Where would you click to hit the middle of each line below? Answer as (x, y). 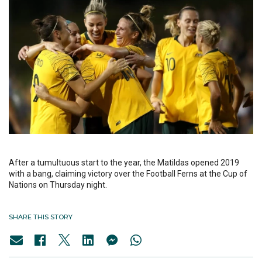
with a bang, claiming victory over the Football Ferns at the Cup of (128, 174)
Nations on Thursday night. (58, 185)
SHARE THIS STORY (41, 217)
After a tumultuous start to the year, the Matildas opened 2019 (124, 163)
